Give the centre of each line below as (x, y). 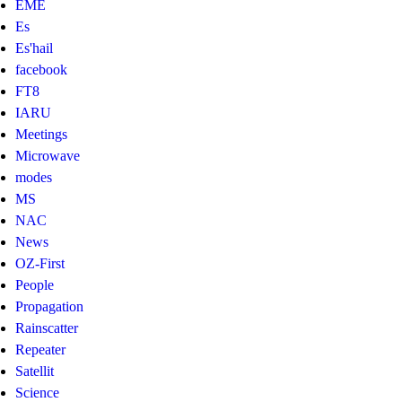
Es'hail (34, 48)
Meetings (41, 135)
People (35, 285)
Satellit (35, 371)
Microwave (48, 156)
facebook (41, 70)
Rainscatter (47, 328)
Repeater (40, 350)
